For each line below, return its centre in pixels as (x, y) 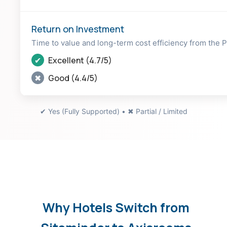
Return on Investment (78, 29)
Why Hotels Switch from (116, 207)
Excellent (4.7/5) (79, 60)
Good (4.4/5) (72, 78)
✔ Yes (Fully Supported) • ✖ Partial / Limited (113, 111)
